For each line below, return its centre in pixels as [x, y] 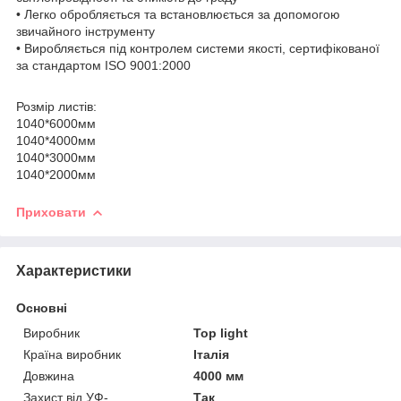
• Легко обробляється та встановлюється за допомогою [178, 14]
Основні [42, 307]
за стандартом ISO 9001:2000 [103, 65]
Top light [221, 333]
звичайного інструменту [85, 31]
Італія [212, 354]
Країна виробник [72, 354]
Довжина [49, 375]
